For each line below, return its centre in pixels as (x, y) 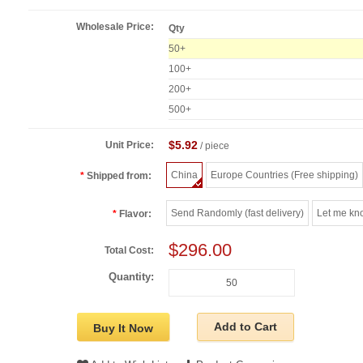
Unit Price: (130, 145)
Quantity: (132, 276)
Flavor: (136, 214)
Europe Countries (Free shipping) (285, 175)
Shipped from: (120, 175)
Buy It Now (123, 328)
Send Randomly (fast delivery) (238, 213)
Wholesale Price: (115, 26)
